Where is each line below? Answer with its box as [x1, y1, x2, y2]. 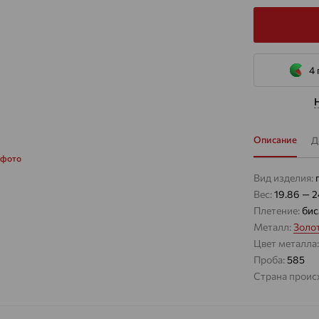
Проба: [253, 253, 287, 266]
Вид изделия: [253, 172, 315, 184]
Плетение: [253, 204, 302, 216]
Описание [253, 134, 297, 145]
